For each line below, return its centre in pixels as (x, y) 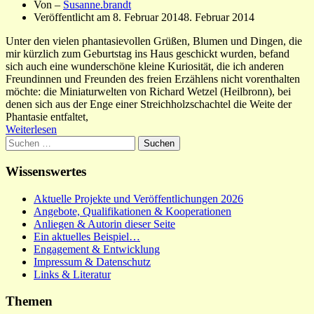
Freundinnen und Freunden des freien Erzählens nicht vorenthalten (153, 79)
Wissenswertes (46, 171)
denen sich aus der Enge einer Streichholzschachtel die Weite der (149, 104)
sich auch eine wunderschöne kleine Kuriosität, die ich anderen (145, 67)
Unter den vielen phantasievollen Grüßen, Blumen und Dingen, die (154, 41)
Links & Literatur (72, 274)
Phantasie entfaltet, (47, 117)
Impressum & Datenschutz (92, 261)
